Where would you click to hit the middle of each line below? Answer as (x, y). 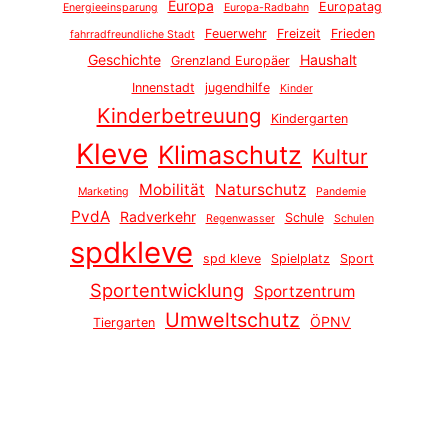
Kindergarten (309, 119)
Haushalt (328, 60)
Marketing (103, 192)
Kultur (340, 157)
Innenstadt (163, 88)
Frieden (352, 34)
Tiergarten (124, 323)
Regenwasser (240, 219)
